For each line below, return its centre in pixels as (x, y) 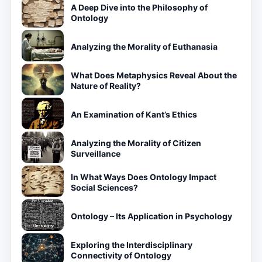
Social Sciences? (104, 187)
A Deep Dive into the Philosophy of (139, 7)
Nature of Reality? (106, 86)
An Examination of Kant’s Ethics (134, 114)
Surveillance (96, 154)
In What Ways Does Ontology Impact (144, 177)
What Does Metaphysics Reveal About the (154, 75)
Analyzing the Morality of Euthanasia (144, 46)
